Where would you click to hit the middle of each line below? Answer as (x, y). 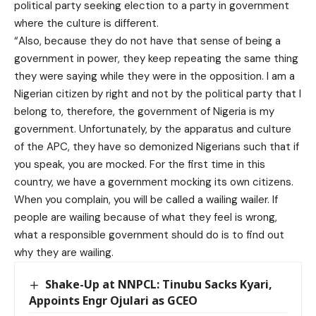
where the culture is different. (86, 23)
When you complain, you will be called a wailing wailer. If (146, 199)
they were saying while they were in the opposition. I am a (154, 76)
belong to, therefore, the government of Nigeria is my (144, 111)
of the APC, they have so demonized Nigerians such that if (157, 146)
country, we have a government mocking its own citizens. (154, 182)
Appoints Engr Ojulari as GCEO (113, 301)
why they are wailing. (64, 252)
